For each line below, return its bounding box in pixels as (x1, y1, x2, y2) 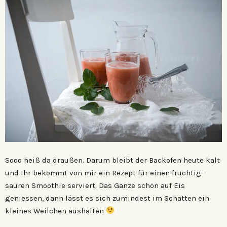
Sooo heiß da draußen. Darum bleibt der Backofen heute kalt (5, 155, 220, 165)
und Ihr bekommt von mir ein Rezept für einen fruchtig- (5, 168, 204, 177)
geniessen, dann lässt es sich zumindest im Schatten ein (5, 193, 209, 203)
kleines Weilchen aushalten (5, 206, 106, 215)
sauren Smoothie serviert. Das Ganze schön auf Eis (5, 180, 185, 190)
